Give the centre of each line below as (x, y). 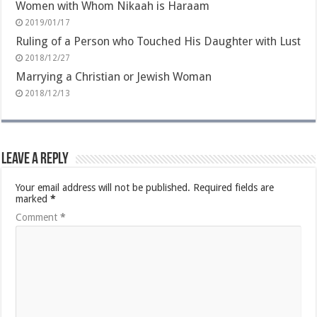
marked (33, 198)
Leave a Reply (35, 159)
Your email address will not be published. (103, 187)
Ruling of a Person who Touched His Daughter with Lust (158, 41)
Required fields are (234, 187)
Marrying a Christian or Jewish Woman (114, 76)
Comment (38, 217)
